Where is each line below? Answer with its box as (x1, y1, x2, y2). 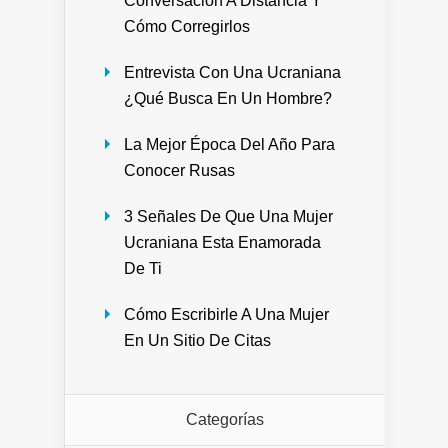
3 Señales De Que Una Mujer (124, 207, 333, 225)
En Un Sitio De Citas (124, 331, 271, 349)
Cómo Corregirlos (124, 17, 250, 35)
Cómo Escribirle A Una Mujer (124, 305, 329, 323)
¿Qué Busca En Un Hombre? (124, 89, 332, 107)
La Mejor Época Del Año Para (124, 135, 335, 153)
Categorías (185, 410, 264, 428)
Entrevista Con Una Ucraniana (124, 63, 341, 81)
